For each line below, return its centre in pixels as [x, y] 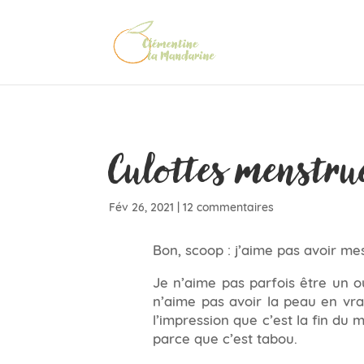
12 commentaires [229, 206]
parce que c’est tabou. [225, 337]
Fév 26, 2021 [142, 206]
